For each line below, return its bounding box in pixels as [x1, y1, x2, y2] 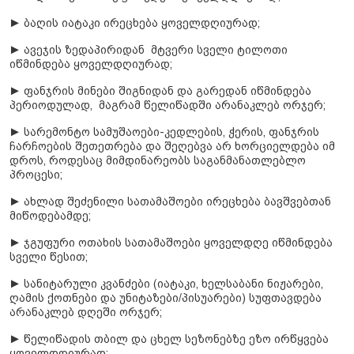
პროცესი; [9, 168, 62, 182]
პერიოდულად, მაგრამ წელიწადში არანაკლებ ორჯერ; [9, 99, 326, 112]
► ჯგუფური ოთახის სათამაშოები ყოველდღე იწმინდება [9, 236, 333, 250]
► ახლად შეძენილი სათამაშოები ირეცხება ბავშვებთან [9, 195, 331, 209]
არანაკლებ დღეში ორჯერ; [9, 306, 162, 319]
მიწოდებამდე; [9, 209, 91, 223]
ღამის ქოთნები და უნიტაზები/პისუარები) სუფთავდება [9, 292, 322, 305]
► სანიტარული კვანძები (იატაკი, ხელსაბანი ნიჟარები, [9, 277, 323, 291]
